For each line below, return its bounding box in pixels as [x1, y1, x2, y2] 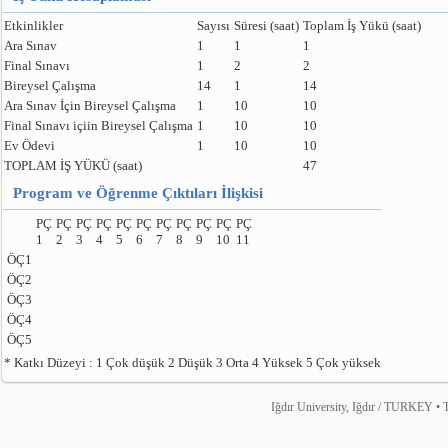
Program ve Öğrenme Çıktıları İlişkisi [13, 185, 263, 201]
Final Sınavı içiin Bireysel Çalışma [4, 118, 193, 133]
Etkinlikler [4, 18, 63, 33]
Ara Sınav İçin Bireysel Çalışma [4, 98, 176, 113]
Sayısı [197, 18, 230, 33]
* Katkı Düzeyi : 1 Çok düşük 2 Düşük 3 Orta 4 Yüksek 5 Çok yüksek [4, 355, 381, 370]
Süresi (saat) [234, 18, 299, 33]
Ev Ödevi [4, 138, 55, 153]
